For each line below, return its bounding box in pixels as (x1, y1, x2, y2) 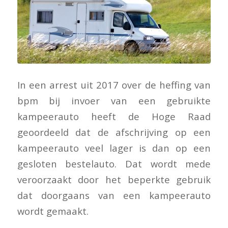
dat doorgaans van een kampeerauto (17, 188, 211, 202)
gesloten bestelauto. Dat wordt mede (17, 157, 211, 170)
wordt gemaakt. (17, 204, 89, 217)
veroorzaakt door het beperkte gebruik (17, 173, 211, 186)
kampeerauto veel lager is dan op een (17, 141, 211, 154)
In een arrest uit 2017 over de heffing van (17, 78, 211, 91)
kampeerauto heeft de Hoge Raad (17, 109, 211, 123)
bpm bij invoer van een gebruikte (17, 94, 211, 107)
